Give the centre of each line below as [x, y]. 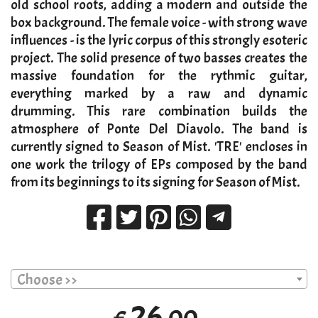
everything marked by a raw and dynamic [159, 94]
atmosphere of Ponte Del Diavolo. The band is [159, 129]
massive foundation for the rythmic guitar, [159, 76]
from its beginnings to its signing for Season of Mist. [156, 182]
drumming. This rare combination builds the [159, 111]
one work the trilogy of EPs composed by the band [159, 165]
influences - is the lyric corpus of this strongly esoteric [159, 40]
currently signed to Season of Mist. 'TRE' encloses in [159, 147]
